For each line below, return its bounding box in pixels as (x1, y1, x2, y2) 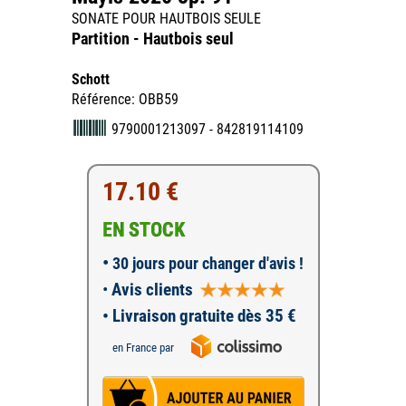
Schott (72, 71, 110, 88)
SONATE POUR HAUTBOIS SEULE (72, 10, 261, 27)
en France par (111, 340, 174, 354)
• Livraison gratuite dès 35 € (101, 305, 296, 326)
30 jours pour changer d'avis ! (108, 254, 304, 273)
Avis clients (107, 279, 193, 300)
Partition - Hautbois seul (72, 29, 234, 48)
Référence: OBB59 (72, 91, 179, 108)
